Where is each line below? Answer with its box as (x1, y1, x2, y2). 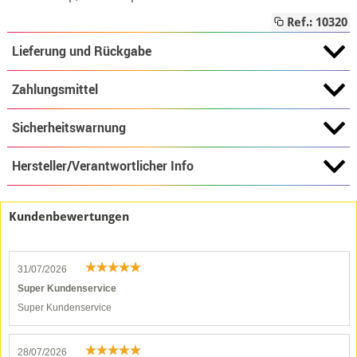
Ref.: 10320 (284, 15, 348, 29)
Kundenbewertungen (9, 210, 129, 224)
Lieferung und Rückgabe (11, 42, 151, 60)
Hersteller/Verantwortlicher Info (11, 157, 194, 175)
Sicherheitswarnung (11, 119, 126, 136)
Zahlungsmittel (11, 80, 98, 98)
